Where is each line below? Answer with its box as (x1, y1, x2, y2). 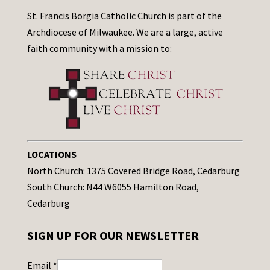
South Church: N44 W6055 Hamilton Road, (27, 181, 199, 193)
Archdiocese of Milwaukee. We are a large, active (27, 26, 223, 39)
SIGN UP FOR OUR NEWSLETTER (27, 228, 199, 243)
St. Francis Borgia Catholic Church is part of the (27, 10, 222, 22)
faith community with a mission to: (27, 42, 172, 55)
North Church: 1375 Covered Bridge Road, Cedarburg (27, 165, 240, 177)
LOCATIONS (27, 148, 77, 161)
